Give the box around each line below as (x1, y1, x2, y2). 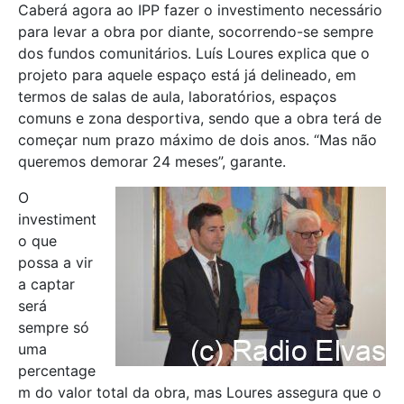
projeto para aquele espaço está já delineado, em (18, 65, 356, 84)
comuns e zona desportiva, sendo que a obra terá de (18, 108, 381, 127)
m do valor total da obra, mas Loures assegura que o (18, 382, 381, 401)
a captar (18, 274, 75, 293)
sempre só (18, 317, 89, 336)
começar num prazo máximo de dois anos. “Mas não (18, 130, 377, 149)
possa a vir (18, 252, 93, 271)
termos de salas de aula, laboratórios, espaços (18, 87, 336, 106)
